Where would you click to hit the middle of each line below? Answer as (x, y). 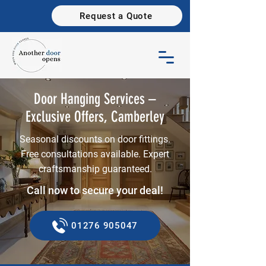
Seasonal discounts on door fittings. (95, 139)
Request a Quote (116, 16)
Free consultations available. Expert (95, 154)
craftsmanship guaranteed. (95, 169)
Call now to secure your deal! (95, 190)
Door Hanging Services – (95, 99)
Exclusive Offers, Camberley (95, 117)
